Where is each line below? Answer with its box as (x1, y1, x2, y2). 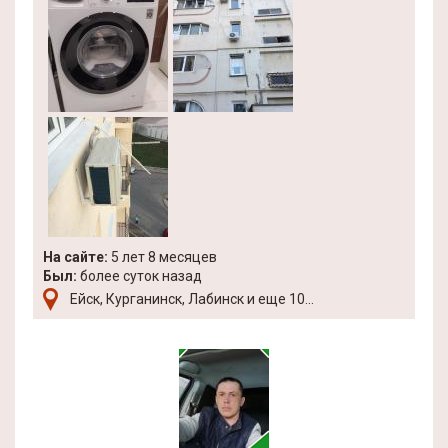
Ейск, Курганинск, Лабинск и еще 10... (70, 291, 314, 307)
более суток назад (77, 268, 202, 284)
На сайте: (43, 249, 108, 265)
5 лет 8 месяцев (108, 249, 217, 265)
